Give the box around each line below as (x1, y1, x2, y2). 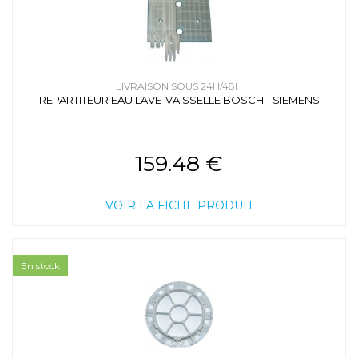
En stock (21, 259, 60, 272)
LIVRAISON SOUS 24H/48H (116, 79, 242, 92)
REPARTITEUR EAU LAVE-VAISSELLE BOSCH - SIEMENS (38, 93, 320, 106)
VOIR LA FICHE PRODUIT (105, 197, 253, 213)
